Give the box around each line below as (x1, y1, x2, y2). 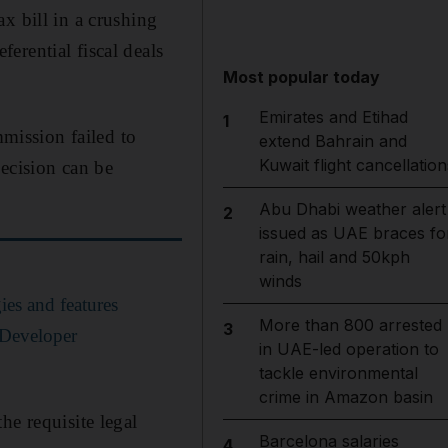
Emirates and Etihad (258, 107, 408, 127)
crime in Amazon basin (258, 387, 433, 407)
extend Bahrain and (258, 131, 407, 151)
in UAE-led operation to (258, 339, 439, 359)
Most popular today (223, 67, 381, 87)
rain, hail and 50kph (258, 247, 410, 267)
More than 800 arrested (258, 315, 442, 335)
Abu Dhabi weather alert (258, 199, 446, 219)
